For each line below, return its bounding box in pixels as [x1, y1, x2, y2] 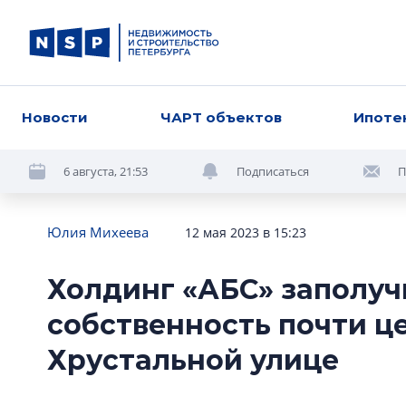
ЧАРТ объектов [159, 109, 282, 126]
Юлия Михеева [47, 223, 149, 241]
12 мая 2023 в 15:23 [185, 224, 306, 241]
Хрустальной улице [47, 343, 339, 377]
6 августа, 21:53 [63, 162, 148, 179]
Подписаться [237, 162, 309, 179]
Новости [22, 109, 88, 126]
